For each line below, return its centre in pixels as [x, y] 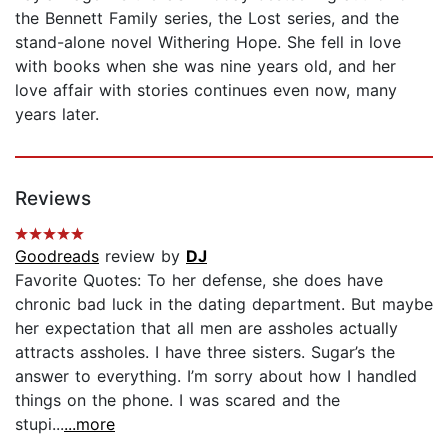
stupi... [39, 423]
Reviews [53, 198]
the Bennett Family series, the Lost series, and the [207, 17]
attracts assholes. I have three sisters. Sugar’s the [205, 351]
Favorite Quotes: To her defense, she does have [199, 279]
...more [89, 423]
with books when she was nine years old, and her [205, 65]
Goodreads [57, 255]
